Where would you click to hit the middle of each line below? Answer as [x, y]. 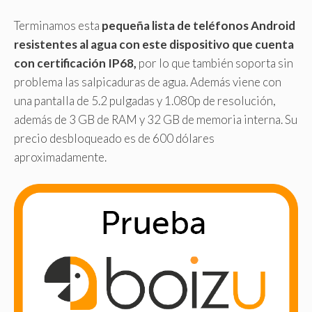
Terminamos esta [58, 25]
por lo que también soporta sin [215, 63]
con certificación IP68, [75, 63]
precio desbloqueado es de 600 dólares [114, 138]
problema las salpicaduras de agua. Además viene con [148, 81]
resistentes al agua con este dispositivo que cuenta [154, 44]
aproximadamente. [60, 157]
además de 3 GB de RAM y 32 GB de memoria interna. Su [156, 119]
